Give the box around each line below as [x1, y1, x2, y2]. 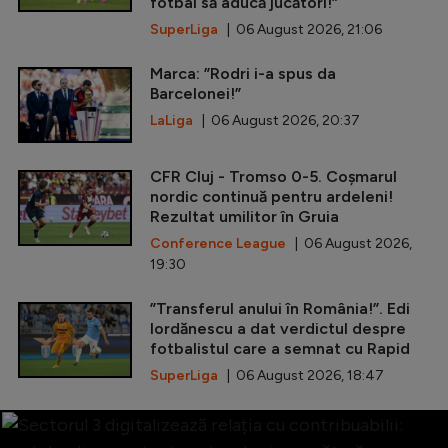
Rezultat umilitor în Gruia [150, 206, 339, 226]
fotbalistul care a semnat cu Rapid [150, 338, 410, 358]
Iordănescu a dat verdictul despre [150, 318, 406, 338]
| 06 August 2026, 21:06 [218, 20, 382, 38]
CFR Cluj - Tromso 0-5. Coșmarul [150, 166, 397, 186]
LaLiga [150, 111, 193, 129]
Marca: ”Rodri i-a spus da [150, 63, 336, 83]
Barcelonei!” [150, 83, 241, 103]
